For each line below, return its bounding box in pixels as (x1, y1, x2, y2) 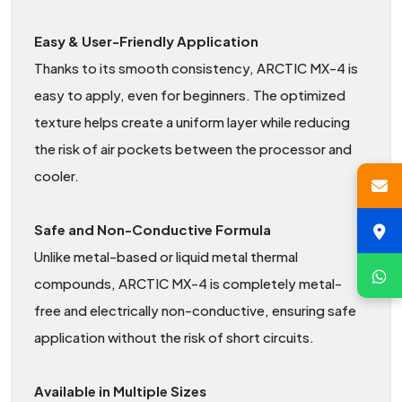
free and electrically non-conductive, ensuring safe (34, 301, 356, 319)
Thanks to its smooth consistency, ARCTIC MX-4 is (34, 58, 358, 76)
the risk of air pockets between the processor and (34, 139, 352, 157)
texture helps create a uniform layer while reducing (34, 112, 350, 130)
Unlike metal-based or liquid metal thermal (34, 247, 298, 265)
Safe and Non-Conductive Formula (34, 220, 271, 238)
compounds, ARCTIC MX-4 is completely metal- (34, 274, 342, 292)
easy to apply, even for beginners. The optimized (34, 85, 345, 103)
